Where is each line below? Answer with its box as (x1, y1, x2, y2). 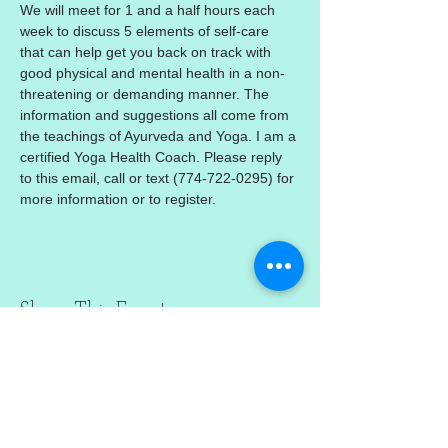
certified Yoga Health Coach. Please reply (20, 148, 286, 165)
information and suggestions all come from (20, 106, 293, 123)
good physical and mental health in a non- (20, 64, 285, 81)
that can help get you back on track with (20, 43, 275, 60)
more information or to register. (20, 190, 216, 207)
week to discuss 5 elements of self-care (20, 22, 273, 39)
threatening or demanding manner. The (20, 85, 273, 102)
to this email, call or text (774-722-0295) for (20, 169, 298, 186)
